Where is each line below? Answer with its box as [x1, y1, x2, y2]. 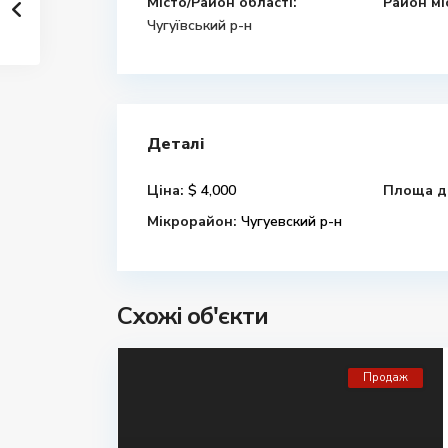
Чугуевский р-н [237, 212, 342, 231]
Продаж [363, 370, 408, 385]
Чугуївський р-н [147, 16, 252, 35]
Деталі [147, 133, 204, 155]
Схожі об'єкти [117, 300, 268, 332]
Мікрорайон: [147, 212, 237, 231]
